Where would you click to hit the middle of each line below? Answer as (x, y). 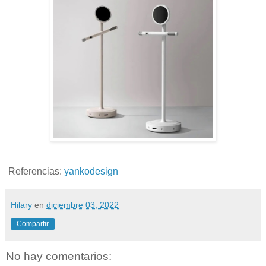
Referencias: (35, 172)
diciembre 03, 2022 (83, 205)
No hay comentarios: (59, 256)
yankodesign (91, 172)
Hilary (21, 205)
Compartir (33, 224)
